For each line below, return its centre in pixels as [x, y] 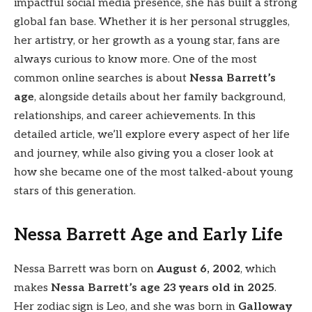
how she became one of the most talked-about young [154, 172]
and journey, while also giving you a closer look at [144, 153]
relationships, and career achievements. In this [135, 116]
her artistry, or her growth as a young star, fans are [147, 40]
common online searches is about [102, 78]
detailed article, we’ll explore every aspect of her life [152, 134]
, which [258, 269]
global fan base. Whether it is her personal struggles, [152, 22]
